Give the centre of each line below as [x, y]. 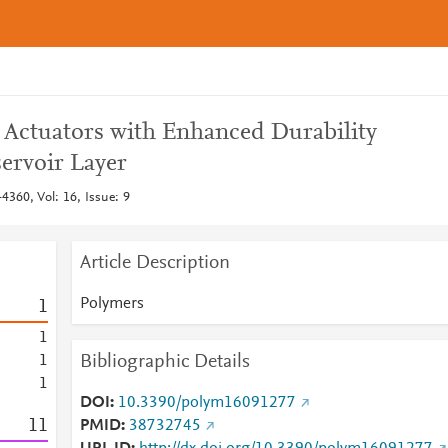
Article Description [154, 263]
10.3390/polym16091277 [206, 403]
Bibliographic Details [164, 362]
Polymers [111, 304]
